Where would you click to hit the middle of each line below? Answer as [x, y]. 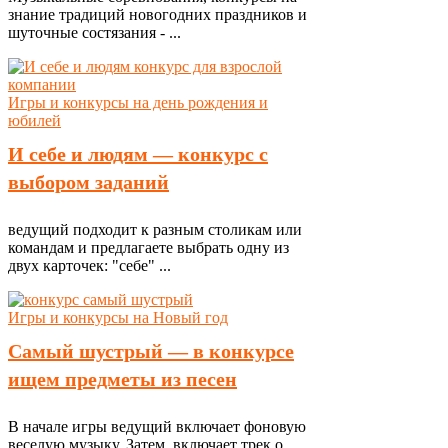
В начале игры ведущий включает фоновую [157, 426]
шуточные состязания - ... [94, 32]
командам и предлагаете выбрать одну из [148, 247]
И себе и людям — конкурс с [138, 154]
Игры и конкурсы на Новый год [118, 317]
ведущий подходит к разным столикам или [155, 229]
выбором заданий [88, 182]
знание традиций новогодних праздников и [157, 14]
